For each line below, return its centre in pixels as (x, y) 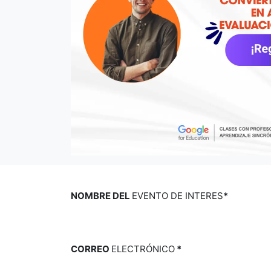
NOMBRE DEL (101, 196)
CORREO (91, 249)
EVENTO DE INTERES (178, 196)
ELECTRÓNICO (143, 249)
